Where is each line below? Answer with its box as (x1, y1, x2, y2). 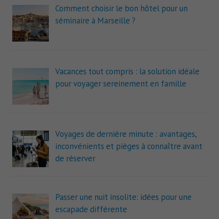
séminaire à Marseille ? (55, 15, 135, 26)
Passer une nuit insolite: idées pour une (55, 192, 192, 203)
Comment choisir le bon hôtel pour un (55, 2, 188, 14)
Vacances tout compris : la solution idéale (55, 66, 199, 77)
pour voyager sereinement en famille (55, 78, 186, 89)
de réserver (55, 153, 95, 164)
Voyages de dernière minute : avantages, (55, 129, 197, 140)
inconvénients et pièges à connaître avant (55, 141, 202, 152)
